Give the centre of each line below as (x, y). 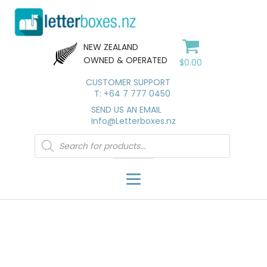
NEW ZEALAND (112, 47)
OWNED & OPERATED (125, 60)
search (46, 153)
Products (50, 143)
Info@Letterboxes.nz (133, 121)
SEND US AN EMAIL (126, 110)
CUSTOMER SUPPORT (128, 82)
